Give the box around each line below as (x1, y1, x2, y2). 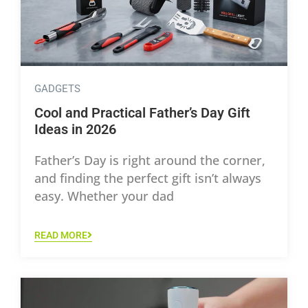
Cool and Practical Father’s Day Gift (34, 104, 250, 121)
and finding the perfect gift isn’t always (34, 169, 261, 186)
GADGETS (34, 82, 80, 95)
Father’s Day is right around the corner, (34, 151, 265, 168)
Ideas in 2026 (34, 120, 120, 137)
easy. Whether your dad (34, 187, 174, 204)
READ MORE (34, 230, 87, 241)
